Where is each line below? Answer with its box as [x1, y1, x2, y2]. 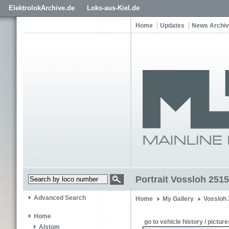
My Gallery [163, 195, 194, 202]
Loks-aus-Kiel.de [87, 4, 140, 12]
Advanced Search [34, 194, 86, 202]
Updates [160, 22, 185, 29]
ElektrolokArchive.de [9, 4, 75, 12]
